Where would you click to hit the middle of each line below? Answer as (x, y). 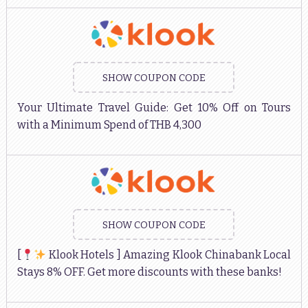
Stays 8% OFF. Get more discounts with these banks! (149, 272)
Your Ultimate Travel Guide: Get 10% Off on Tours (154, 107)
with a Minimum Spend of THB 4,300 (109, 124)
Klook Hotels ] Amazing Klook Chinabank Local (169, 254)
